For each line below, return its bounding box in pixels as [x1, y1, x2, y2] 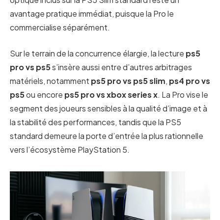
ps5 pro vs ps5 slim [91, 75, 165, 86]
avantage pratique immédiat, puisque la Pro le [10, 8, 174, 19]
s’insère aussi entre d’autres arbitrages [51, 61, 192, 72]
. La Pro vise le [158, 89, 208, 100]
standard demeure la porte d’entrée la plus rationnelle [10, 130, 203, 141]
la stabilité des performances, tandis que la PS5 [10, 116, 181, 127]
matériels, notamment [10, 75, 91, 86]
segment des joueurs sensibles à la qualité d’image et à [10, 103, 207, 113]
